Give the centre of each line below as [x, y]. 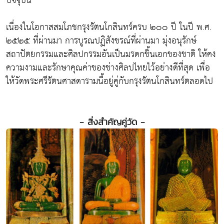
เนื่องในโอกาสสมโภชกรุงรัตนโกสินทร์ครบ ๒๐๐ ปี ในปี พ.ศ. [109, 27]
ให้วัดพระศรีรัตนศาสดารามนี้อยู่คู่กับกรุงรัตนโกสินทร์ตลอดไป [109, 81]
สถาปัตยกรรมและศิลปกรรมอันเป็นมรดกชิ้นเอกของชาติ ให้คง [111, 54]
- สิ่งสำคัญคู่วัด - [112, 121]
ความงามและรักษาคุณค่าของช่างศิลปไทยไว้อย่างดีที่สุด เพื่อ [108, 67]
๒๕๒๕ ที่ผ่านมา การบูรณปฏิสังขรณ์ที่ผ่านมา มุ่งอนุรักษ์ [101, 40]
